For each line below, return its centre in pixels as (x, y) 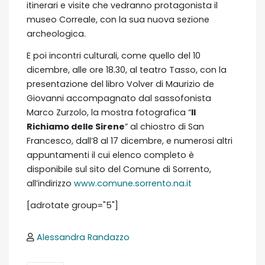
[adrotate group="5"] (72, 205)
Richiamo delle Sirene (76, 126)
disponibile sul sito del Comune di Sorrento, (119, 169)
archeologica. (56, 33)
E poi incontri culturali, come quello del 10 (114, 55)
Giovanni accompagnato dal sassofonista (119, 98)
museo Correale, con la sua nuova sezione (118, 19)
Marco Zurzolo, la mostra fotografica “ (109, 112)
